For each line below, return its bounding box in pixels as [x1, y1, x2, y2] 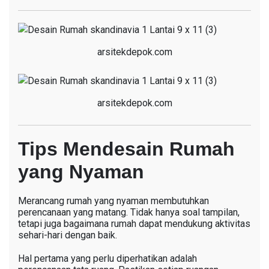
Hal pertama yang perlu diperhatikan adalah [18, 252, 197, 264]
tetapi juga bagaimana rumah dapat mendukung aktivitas [18, 217, 250, 229]
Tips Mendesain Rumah [18, 138, 235, 160]
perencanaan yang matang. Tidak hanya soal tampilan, [18, 206, 240, 218]
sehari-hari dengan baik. [18, 229, 117, 241]
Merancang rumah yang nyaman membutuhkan [18, 195, 209, 207]
